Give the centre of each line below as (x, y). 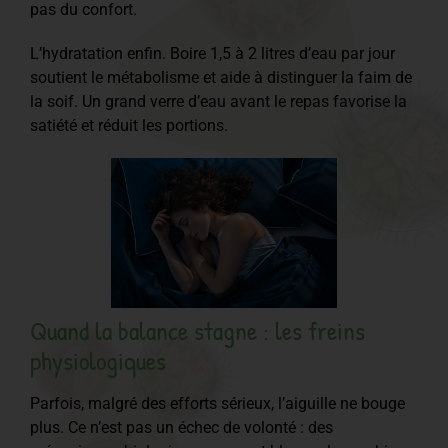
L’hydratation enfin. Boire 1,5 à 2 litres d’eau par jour (212, 53)
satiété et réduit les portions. (129, 125)
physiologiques (98, 360)
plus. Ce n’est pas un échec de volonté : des (181, 427)
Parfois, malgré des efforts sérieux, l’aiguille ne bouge (217, 403)
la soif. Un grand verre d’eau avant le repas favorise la (218, 101)
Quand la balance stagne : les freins (197, 330)
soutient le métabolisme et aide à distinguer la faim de (221, 77)
